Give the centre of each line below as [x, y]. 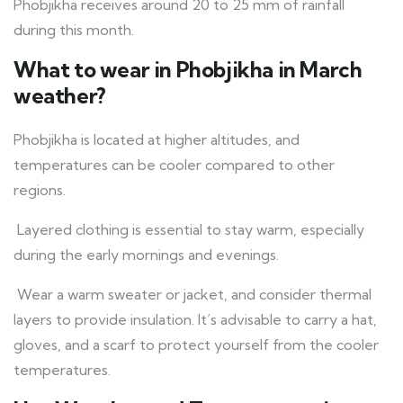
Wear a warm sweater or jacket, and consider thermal [193, 295]
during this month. [74, 30]
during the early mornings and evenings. [146, 255]
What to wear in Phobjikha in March [188, 70]
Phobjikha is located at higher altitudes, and [157, 140]
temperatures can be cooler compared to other [174, 165]
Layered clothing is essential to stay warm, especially [189, 230]
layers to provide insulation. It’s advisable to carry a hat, [195, 320]
